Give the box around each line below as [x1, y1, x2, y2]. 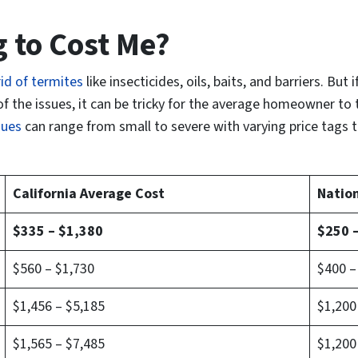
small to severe [119, 117, 210, 137]
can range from [22, 117, 119, 137]
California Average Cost [13, 184, 165, 205]
